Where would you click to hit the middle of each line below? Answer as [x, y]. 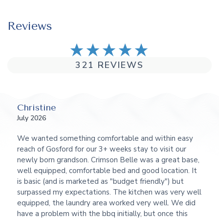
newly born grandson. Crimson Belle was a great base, [108, 160]
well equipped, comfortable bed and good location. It [107, 170]
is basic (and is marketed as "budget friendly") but [100, 181]
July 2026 [32, 118]
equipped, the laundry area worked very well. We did [106, 203]
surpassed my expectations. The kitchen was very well [109, 192]
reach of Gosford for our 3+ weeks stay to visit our [102, 149]
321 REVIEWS [109, 65]
